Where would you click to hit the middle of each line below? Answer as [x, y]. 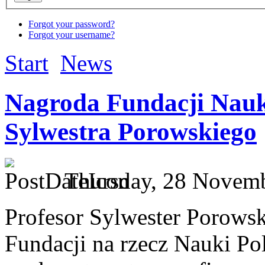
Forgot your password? [72, 24]
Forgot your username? [72, 35]
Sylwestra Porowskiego [131, 132]
